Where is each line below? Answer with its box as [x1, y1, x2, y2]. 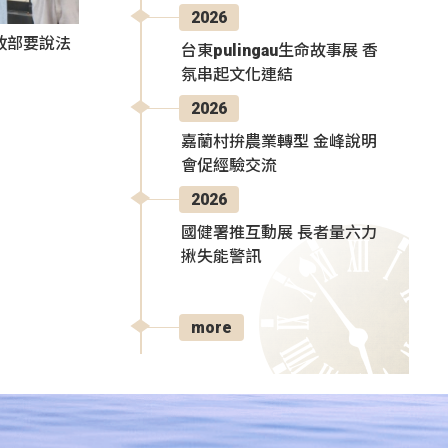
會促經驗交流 [181, 155, 277, 175]
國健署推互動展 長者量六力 [181, 222, 377, 242]
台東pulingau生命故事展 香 [181, 40, 378, 60]
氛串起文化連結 [181, 64, 293, 84]
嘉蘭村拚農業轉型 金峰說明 [181, 131, 377, 151]
